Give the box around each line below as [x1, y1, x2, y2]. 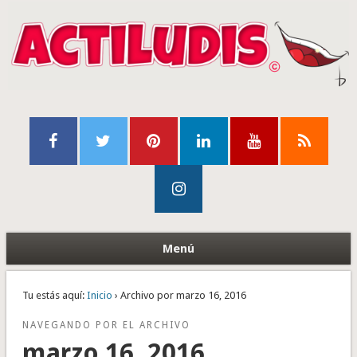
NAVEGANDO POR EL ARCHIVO [22, 320, 190, 331]
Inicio [86, 289, 112, 302]
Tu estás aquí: [22, 289, 84, 302]
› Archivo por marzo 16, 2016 [112, 289, 246, 302]
